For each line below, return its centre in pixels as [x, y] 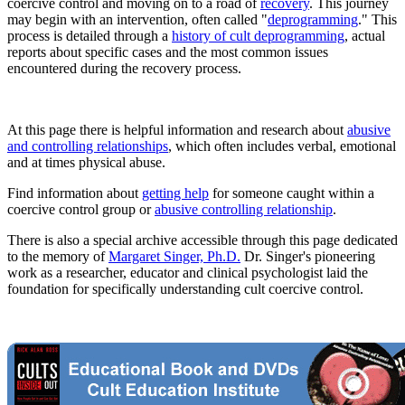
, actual [365, 35]
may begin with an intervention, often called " [137, 19]
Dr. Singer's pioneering [308, 256]
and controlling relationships [88, 146]
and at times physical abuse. [86, 162]
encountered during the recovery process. [124, 68]
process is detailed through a [89, 35]
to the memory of [58, 256]
